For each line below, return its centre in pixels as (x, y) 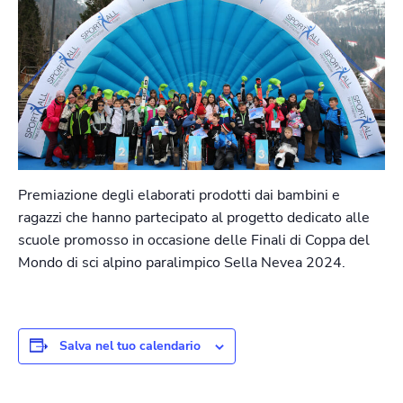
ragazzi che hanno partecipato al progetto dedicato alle (194, 218)
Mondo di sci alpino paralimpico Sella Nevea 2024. (182, 263)
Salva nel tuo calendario (130, 346)
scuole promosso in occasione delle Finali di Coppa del (194, 241)
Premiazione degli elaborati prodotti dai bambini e (179, 196)
